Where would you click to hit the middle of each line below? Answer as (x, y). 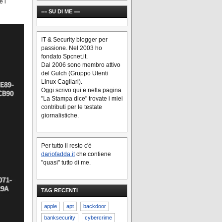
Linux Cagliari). (62, 82)
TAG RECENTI (59, 190)
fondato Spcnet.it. (64, 56)
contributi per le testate (72, 107)
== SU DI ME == (60, 11)
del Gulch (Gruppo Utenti (75, 73)
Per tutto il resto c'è (66, 146)
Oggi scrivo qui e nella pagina (81, 90)
